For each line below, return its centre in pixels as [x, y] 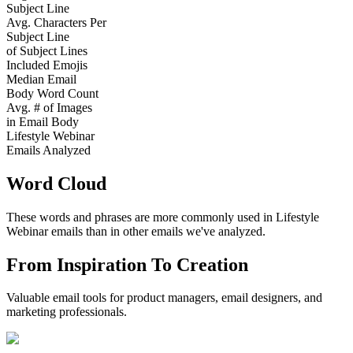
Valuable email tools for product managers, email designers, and [164, 298]
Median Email [41, 79]
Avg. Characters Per [56, 22]
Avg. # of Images [49, 107]
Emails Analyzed [48, 150]
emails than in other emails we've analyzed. [157, 231]
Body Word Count [52, 93]
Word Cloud [56, 183]
